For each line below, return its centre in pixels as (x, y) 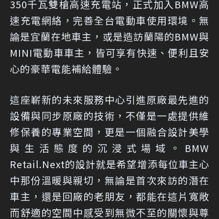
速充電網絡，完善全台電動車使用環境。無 (109, 21)
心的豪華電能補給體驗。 (66, 69)
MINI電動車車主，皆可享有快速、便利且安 (109, 53)
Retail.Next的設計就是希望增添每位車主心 (109, 164)
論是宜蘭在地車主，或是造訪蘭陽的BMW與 (109, 37)
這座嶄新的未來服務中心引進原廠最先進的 (109, 100)
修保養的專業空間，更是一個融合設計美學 (109, 132)
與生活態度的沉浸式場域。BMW (109, 148)
